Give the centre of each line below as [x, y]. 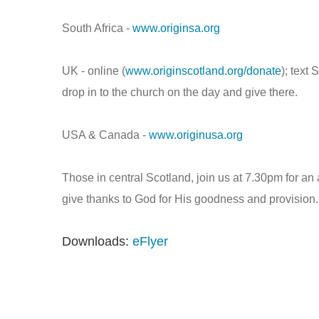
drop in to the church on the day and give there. [180, 92]
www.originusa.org [196, 135]
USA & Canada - [105, 135]
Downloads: [97, 241]
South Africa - [97, 28]
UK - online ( [94, 71]
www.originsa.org [176, 28]
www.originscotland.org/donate [203, 71]
